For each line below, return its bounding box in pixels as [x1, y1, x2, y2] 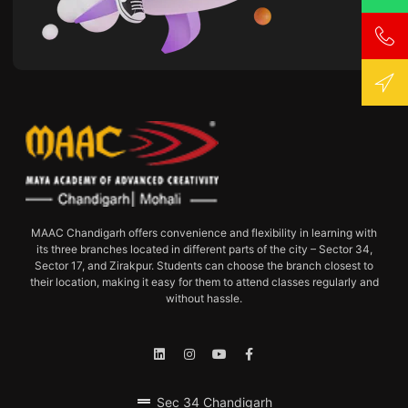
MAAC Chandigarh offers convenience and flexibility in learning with [31, 225, 377, 240]
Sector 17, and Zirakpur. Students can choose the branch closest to [35, 258, 373, 272]
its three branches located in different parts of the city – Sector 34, [36, 241, 372, 256]
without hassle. [166, 291, 242, 305]
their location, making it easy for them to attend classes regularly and [29, 274, 379, 289]
